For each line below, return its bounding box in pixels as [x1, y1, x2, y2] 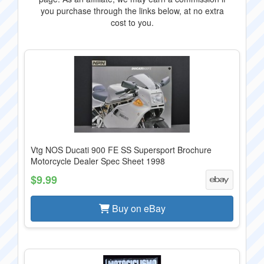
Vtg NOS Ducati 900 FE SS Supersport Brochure [31, 144, 212, 156]
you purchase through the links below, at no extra [40, 5, 224, 16]
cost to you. [110, 16, 154, 28]
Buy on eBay [109, 202, 166, 215]
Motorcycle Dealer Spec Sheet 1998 [31, 155, 165, 167]
